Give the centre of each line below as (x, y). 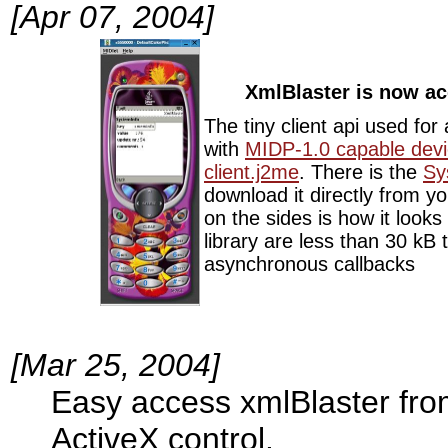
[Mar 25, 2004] (115, 364)
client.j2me (251, 171)
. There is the (361, 171)
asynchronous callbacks (309, 263)
